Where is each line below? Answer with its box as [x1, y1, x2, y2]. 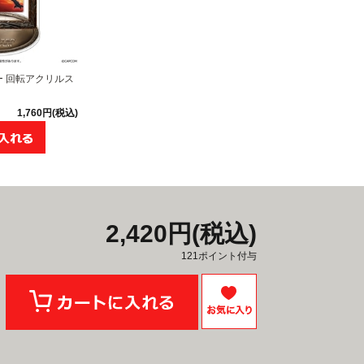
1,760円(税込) [17, 106, 78, 119]
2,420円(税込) [106, 219, 257, 247]
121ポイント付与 [181, 249, 257, 262]
